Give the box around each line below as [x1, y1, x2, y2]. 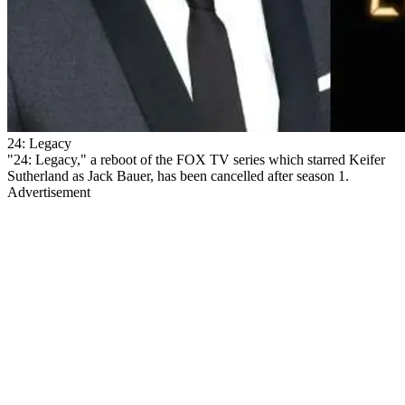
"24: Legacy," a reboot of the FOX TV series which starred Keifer [7, 151, 385, 167]
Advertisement [7, 184, 90, 200]
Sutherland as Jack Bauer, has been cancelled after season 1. [7, 167, 349, 184]
